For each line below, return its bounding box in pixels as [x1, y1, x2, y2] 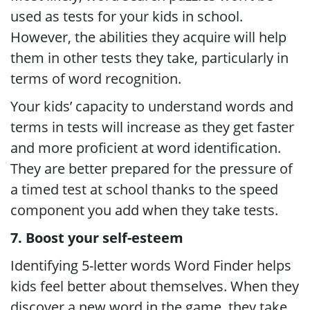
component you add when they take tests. [10, 201, 278, 219]
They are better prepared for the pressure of [10, 159, 293, 178]
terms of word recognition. [10, 69, 181, 88]
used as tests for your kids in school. [10, 7, 243, 26]
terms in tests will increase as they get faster [10, 118, 294, 136]
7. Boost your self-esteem [10, 228, 183, 247]
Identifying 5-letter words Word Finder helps [10, 256, 291, 275]
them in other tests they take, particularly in [10, 48, 289, 67]
